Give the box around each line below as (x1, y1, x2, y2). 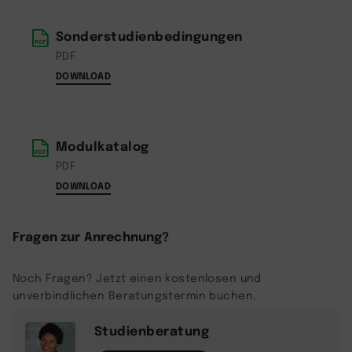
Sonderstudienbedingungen (56, 27, 243, 45)
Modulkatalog (56, 137, 149, 155)
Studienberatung (94, 321, 210, 339)
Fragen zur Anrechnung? (13, 227, 170, 245)
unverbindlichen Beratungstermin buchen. (13, 288, 257, 302)
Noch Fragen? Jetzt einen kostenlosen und (13, 270, 262, 285)
